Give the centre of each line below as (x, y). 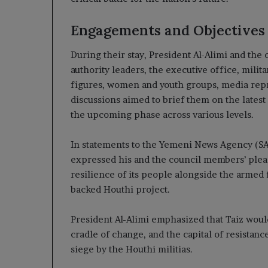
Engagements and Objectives (168, 30)
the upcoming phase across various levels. (162, 114)
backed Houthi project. (120, 189)
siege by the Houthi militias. (132, 249)
